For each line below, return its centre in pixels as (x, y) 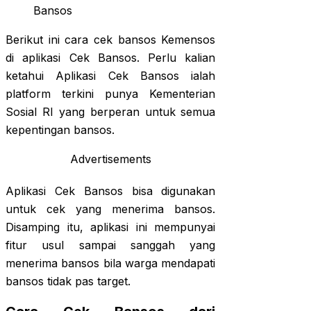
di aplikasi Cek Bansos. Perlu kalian (111, 58)
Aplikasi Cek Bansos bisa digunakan (111, 191)
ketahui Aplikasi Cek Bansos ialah (111, 76)
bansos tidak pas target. (68, 281)
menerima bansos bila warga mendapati (111, 263)
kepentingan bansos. (60, 130)
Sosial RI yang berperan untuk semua (111, 112)
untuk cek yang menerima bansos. (111, 209)
